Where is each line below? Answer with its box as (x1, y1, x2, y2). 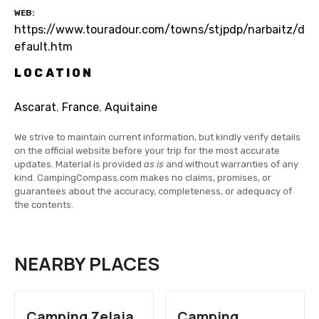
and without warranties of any (164, 159, 298, 170)
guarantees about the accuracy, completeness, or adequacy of (14, 186, 292, 197)
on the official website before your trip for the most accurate (14, 145, 280, 157)
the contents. (14, 199, 73, 211)
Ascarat (14, 100, 56, 115)
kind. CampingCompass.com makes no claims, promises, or (14, 172, 271, 184)
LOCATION (14, 66, 94, 80)
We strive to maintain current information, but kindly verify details (14, 132, 300, 143)
